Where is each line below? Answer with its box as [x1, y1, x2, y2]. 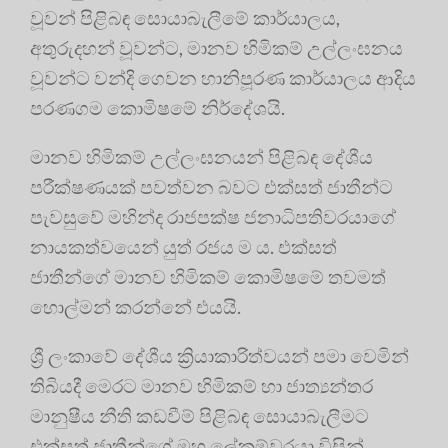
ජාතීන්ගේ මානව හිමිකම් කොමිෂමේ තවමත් [30, 264, 386, 288]
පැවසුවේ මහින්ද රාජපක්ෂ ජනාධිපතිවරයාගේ [30, 204, 396, 228]
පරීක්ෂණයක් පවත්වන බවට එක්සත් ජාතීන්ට [30, 174, 393, 198]
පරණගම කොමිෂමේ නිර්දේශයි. [30, 95, 285, 119]
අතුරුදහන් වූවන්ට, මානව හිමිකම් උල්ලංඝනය [30, 35, 403, 59]
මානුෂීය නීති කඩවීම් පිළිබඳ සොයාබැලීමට [30, 403, 369, 427]
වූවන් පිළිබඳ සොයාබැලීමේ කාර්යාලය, [30, 5, 340, 29]
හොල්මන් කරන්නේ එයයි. [30, 294, 241, 318]
